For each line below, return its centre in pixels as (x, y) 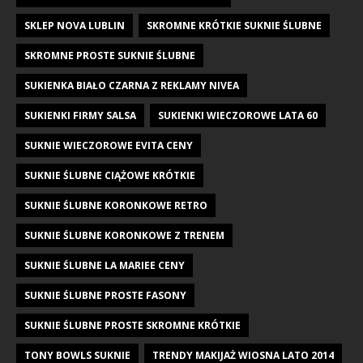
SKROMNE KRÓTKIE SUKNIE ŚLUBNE (234, 25)
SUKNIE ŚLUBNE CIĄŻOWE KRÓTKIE (110, 175)
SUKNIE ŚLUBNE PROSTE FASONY (105, 295)
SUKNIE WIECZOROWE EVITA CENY (109, 145)
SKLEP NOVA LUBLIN (75, 25)
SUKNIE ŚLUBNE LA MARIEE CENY (105, 265)
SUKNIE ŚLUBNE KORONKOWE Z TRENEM (124, 235)
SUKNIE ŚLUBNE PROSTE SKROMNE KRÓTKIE (132, 325)
